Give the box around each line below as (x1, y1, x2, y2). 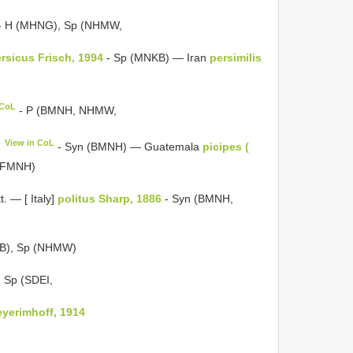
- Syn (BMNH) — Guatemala (54, 139, 203, 153)
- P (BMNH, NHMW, (16, 103, 117, 117)
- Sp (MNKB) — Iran (103, 51, 210, 64)
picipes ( (203, 139, 250, 153)
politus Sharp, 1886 (58, 191, 162, 205)
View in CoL (5, 137, 55, 147)
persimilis (210, 51, 262, 64)
